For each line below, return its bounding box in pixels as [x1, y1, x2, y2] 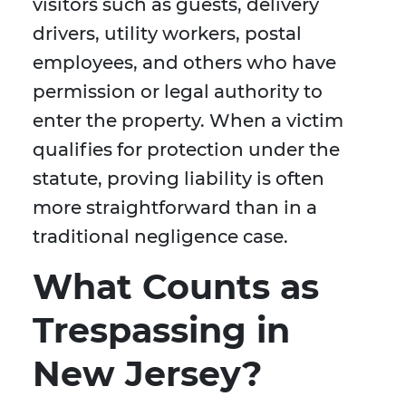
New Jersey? [33, 353, 262, 396]
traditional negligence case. [33, 226, 288, 248]
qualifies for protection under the [33, 139, 340, 161]
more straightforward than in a [33, 197, 317, 219]
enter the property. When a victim [33, 110, 343, 132]
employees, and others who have [33, 52, 336, 74]
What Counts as [33, 266, 319, 309]
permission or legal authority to [33, 81, 323, 103]
